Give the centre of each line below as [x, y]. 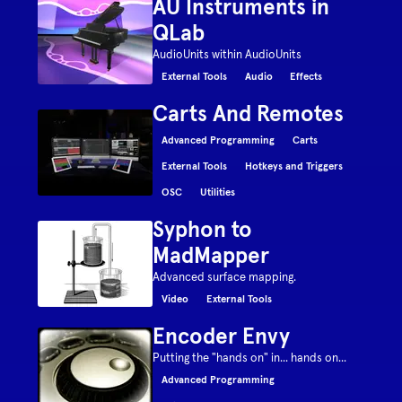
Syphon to [203, 229]
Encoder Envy [222, 336]
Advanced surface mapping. [225, 277]
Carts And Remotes [249, 114]
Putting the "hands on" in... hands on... [250, 358]
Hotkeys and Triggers [293, 166]
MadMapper [211, 255]
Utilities [217, 192]
